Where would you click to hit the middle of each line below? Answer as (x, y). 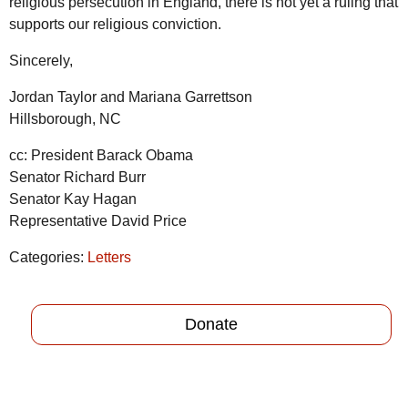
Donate (211, 324)
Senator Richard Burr (77, 178)
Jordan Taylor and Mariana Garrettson (131, 97)
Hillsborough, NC (65, 119)
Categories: (48, 258)
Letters (109, 258)
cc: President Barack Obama (101, 156)
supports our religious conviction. (115, 25)
